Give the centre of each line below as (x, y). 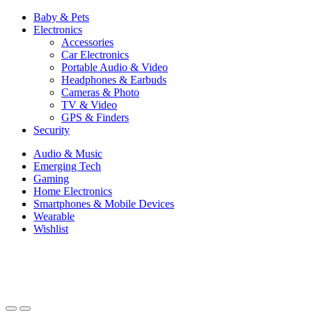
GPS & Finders (95, 117)
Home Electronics (73, 191)
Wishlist (51, 229)
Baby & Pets (61, 17)
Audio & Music (68, 154)
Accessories (87, 42)
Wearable (54, 216)
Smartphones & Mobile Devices (104, 204)
